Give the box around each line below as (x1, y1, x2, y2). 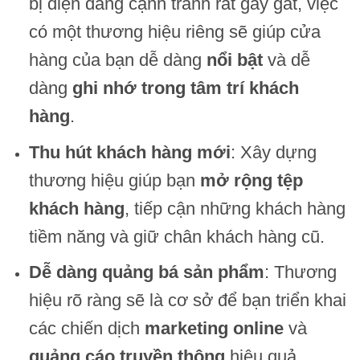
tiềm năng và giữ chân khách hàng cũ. (28, 226, 325, 247)
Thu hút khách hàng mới (28, 141, 231, 162)
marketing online (144, 318, 284, 339)
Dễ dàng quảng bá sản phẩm (28, 262, 264, 283)
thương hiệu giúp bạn (28, 170, 200, 190)
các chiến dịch (28, 318, 145, 339)
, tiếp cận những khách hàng (124, 198, 346, 219)
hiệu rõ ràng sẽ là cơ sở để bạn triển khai (28, 290, 346, 311)
